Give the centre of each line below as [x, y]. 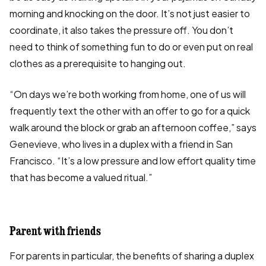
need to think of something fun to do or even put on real [131, 47]
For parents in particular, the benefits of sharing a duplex [132, 256]
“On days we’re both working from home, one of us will [128, 94]
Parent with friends [55, 231]
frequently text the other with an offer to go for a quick [130, 111]
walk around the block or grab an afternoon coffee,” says [133, 128]
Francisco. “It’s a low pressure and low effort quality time [133, 161]
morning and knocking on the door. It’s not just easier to [130, 14]
